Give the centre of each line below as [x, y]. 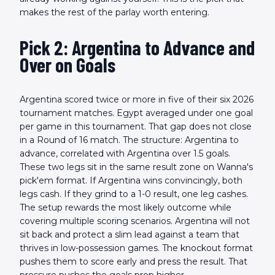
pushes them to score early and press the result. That [134, 262]
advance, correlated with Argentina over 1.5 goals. [125, 154]
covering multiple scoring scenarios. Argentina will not [135, 221]
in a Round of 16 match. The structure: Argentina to [129, 140]
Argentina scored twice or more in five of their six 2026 [137, 100]
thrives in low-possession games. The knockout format [136, 248]
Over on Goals [68, 65]
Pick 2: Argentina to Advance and [137, 48]
